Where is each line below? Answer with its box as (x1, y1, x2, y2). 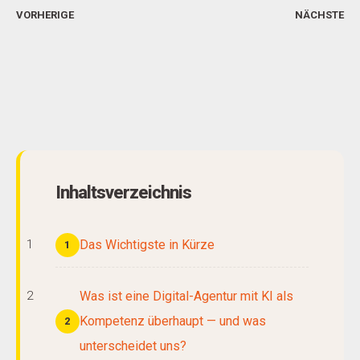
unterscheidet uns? (80, 338, 186, 354)
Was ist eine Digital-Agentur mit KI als (80, 288, 293, 304)
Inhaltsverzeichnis (55, 182, 191, 202)
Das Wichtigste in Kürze (80, 237, 215, 252)
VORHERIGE (16, 9, 74, 21)
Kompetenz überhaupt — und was (80, 313, 266, 329)
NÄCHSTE (294, 9, 344, 21)
